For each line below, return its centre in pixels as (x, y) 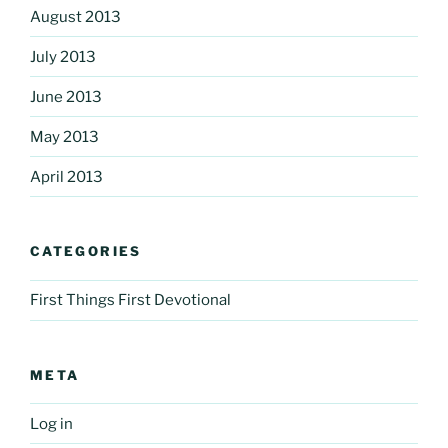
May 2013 (64, 136)
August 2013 (75, 16)
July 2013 (63, 56)
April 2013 (66, 176)
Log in (51, 423)
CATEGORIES (86, 251)
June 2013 (66, 96)
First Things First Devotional (130, 300)
